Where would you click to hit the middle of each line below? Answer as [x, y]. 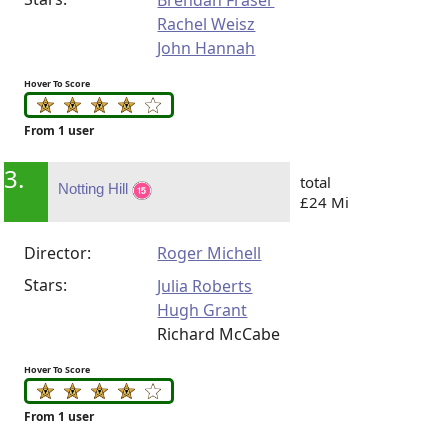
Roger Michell [209, 253]
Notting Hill [95, 189]
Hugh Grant [202, 310]
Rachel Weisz [206, 24]
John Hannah [206, 48]
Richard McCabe [219, 334]
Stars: [46, 285]
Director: [58, 253]
